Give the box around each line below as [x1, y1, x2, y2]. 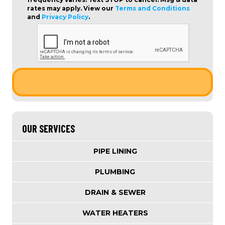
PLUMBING [95, 167, 135, 177]
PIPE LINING [93, 147, 137, 156]
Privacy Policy [42, 13, 88, 21]
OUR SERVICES [22, 123, 75, 135]
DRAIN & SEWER [84, 188, 146, 197]
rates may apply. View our [27, 5, 115, 13]
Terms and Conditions [115, 5, 190, 13]
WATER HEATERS [82, 208, 148, 218]
